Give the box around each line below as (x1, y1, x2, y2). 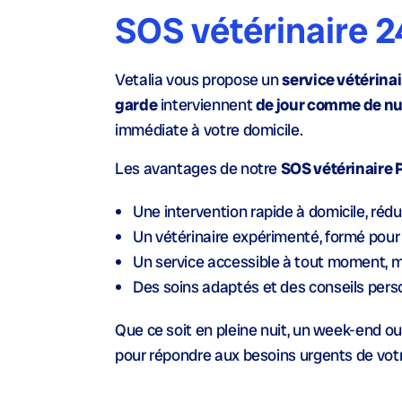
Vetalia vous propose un (115, 69, 283, 90)
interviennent (157, 94, 256, 115)
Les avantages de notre (115, 158, 281, 179)
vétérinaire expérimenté (154, 226, 319, 247)
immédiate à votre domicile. (115, 119, 303, 140)
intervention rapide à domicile (163, 201, 365, 222)
